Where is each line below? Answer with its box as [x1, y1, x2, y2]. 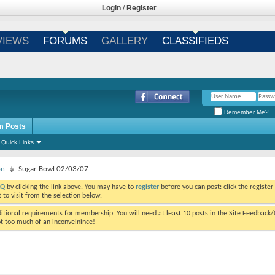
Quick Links [1, 139, 34, 145]
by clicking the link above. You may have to [5, 184, 136, 191]
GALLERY [101, 35, 148, 47]
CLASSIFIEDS [161, 35, 228, 47]
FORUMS [42, 35, 87, 47]
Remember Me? [222, 108, 269, 115]
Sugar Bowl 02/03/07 [18, 165, 88, 173]
